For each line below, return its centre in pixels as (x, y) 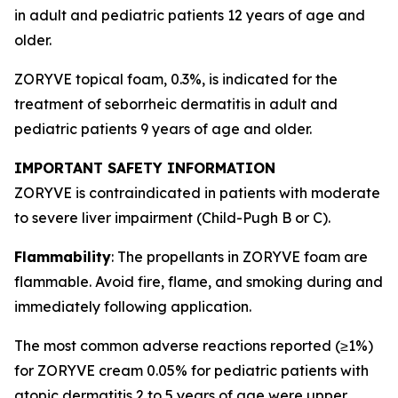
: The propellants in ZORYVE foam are (239, 257)
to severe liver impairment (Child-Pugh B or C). (172, 218)
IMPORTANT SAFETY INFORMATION (145, 168)
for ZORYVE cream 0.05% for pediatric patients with (191, 370)
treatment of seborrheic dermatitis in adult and (176, 104)
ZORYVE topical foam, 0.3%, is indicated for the (176, 79)
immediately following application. (133, 306)
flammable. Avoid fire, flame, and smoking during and (199, 282)
